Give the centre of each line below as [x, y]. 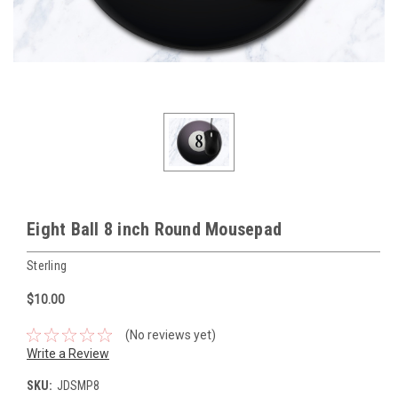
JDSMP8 [78, 385]
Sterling [47, 266]
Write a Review [68, 353]
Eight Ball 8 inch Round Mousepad [154, 230]
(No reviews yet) [170, 334]
